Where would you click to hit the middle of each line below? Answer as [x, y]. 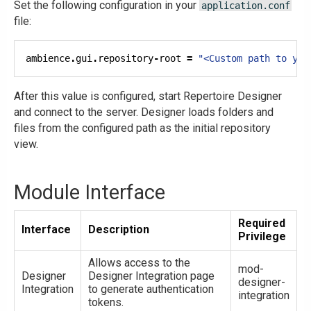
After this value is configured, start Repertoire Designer [148, 96]
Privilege [262, 236]
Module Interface [90, 192]
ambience [48, 59]
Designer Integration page [151, 276]
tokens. [106, 302]
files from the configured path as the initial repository [142, 128]
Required [262, 223]
